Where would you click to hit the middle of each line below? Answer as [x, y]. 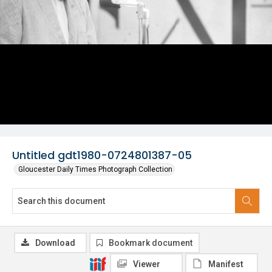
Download [55, 243]
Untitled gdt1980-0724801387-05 [102, 155]
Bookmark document [151, 243]
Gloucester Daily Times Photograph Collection [95, 169]
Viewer [147, 264]
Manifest [226, 264]
